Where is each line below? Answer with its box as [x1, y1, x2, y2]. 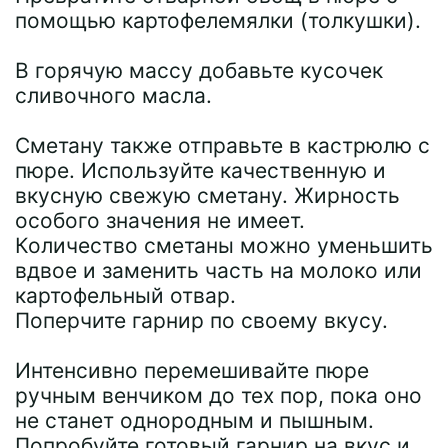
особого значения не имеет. [15, 208, 305, 233]
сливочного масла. [15, 83, 212, 108]
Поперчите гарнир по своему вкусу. [15, 308, 388, 333]
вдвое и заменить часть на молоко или [15, 258, 422, 283]
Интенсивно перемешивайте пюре [15, 358, 369, 383]
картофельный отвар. [15, 283, 236, 308]
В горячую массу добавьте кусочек [15, 58, 383, 83]
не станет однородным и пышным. [15, 408, 374, 433]
